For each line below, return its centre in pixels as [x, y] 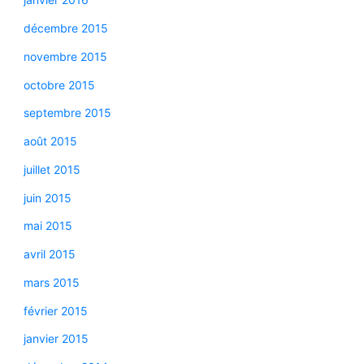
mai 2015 [48, 226]
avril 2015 [49, 254]
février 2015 [55, 310]
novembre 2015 [65, 56]
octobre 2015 [59, 84]
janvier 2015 [56, 339]
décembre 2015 [65, 28]
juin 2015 [47, 197]
